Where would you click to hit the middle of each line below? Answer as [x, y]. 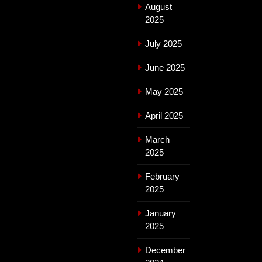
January [161, 213]
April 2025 [164, 115]
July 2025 [163, 43]
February [162, 176]
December [165, 250]
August [158, 6]
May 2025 [164, 91]
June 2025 [165, 67]
